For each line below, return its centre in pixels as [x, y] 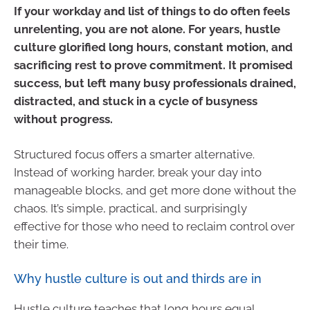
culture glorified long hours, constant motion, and [153, 47]
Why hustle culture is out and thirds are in [138, 278]
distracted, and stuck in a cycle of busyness [136, 101]
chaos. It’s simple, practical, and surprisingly [130, 208]
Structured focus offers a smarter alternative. [134, 154]
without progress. [63, 119]
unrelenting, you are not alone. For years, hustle [147, 29]
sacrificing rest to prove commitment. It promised [153, 65]
